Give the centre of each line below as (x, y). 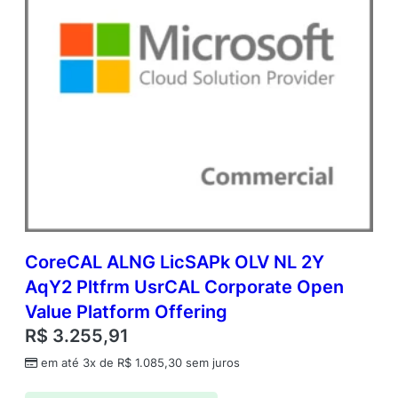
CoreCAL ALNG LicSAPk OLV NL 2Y (175, 263)
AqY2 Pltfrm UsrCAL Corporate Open (184, 287)
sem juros (211, 363)
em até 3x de (79, 363)
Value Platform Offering (126, 312)
